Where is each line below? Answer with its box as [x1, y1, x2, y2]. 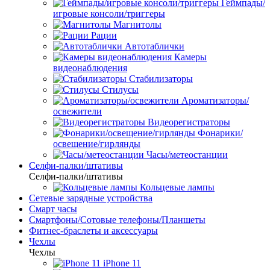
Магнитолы [113, 19, 162, 30]
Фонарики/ [198, 128, 243, 138]
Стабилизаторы [129, 74, 193, 84]
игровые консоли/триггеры [53, 8, 165, 19]
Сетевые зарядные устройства [29, 193, 152, 203]
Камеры [174, 52, 207, 62]
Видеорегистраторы [148, 117, 230, 127]
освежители [53, 106, 102, 116]
